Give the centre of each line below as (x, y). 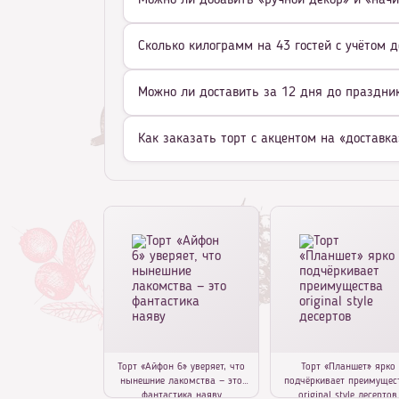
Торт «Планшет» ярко (348, 367)
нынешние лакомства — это (182, 382)
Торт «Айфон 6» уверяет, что (182, 367)
